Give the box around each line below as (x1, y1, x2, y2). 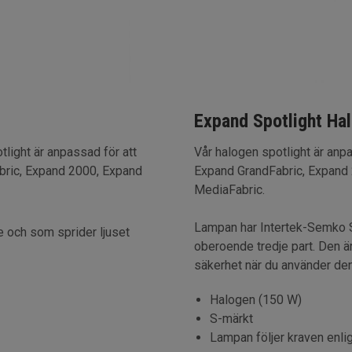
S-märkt (210, 310, 254, 326)
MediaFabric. (194, 181, 266, 197)
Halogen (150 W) (210, 291, 302, 307)
